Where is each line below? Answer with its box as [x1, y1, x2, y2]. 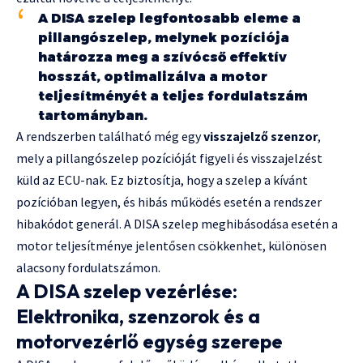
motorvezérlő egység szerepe [16, 329, 283, 354]
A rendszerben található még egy [16, 128, 203, 145]
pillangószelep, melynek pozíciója [38, 30, 289, 46]
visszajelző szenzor [203, 128, 318, 145]
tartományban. [38, 108, 147, 124]
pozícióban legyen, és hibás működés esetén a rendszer [16, 194, 322, 211]
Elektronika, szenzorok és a [16, 304, 260, 329]
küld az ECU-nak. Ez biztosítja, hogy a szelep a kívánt [16, 172, 308, 189]
